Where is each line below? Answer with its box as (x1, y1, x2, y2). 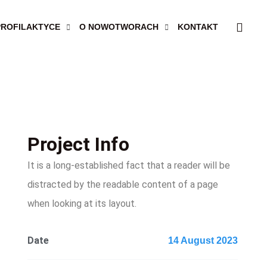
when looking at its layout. (27, 197, 137, 209)
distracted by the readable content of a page (27, 178, 219, 190)
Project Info (27, 132, 130, 156)
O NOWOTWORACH (79, 21, 159, 32)
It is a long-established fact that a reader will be (27, 159, 231, 171)
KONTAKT (178, 21, 218, 32)
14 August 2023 (167, 235, 238, 246)
